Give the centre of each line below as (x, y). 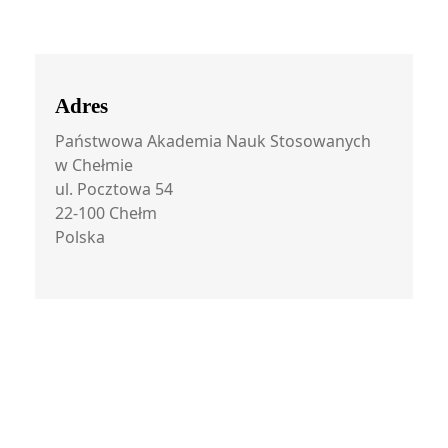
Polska (80, 237)
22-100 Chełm (106, 213)
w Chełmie (94, 165)
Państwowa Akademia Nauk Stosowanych (213, 141)
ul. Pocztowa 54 (114, 189)
